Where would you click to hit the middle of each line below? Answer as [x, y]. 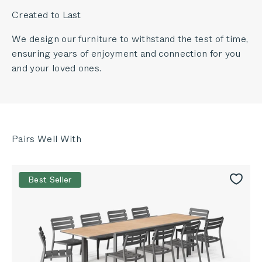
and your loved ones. [57, 68]
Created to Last [46, 15]
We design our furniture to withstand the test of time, [130, 39]
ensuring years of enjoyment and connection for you [126, 54]
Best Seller [50, 180]
